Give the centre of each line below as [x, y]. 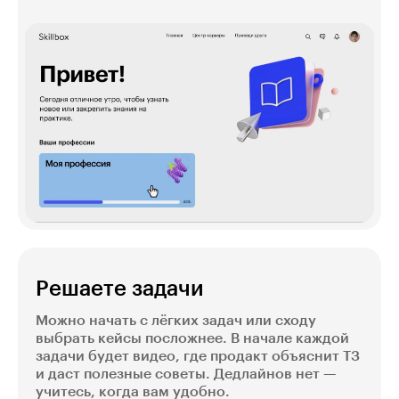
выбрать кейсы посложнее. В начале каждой [192, 339]
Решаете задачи [120, 289]
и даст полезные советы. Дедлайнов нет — [186, 375]
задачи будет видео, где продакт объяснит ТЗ [198, 357]
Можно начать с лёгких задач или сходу [176, 321]
